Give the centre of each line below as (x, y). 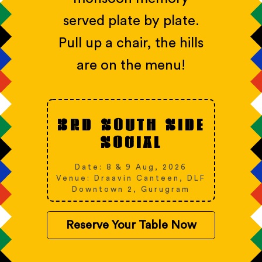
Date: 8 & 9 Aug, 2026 (131, 167)
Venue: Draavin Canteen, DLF (131, 178)
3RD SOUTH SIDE (131, 126)
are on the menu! (131, 65)
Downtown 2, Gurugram (131, 189)
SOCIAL (131, 143)
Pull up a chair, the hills (131, 43)
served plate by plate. (131, 21)
